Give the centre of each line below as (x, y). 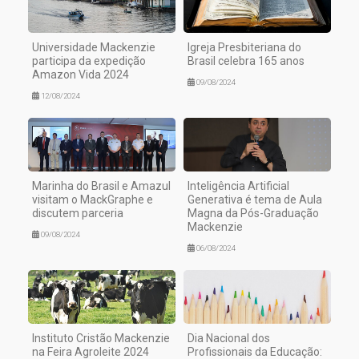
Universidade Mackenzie (94, 48)
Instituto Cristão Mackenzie (101, 339)
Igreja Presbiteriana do (244, 48)
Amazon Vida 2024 (81, 75)
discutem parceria (78, 214)
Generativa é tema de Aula (255, 200)
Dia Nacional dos (229, 339)
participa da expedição (89, 61)
